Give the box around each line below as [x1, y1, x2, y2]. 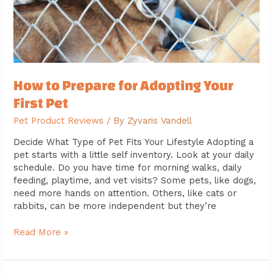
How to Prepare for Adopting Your [13, 77, 234, 93]
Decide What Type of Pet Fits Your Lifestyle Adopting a [13, 136, 254, 148]
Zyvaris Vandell [127, 115, 193, 126]
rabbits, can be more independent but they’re [13, 200, 217, 212]
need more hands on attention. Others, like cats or [13, 188, 237, 199]
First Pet [13, 95, 69, 111]
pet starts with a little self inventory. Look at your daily [13, 149, 255, 161]
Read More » [13, 227, 69, 238]
